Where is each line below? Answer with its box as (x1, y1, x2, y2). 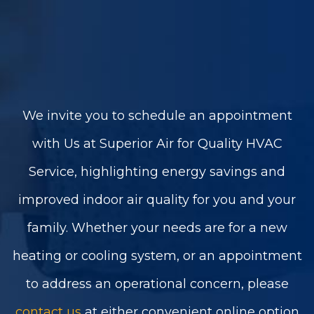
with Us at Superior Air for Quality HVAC (32, 136, 282, 152)
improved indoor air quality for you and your (18, 192, 296, 208)
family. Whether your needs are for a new (27, 220, 287, 236)
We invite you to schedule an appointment (22, 108, 292, 124)
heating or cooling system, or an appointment (12, 248, 302, 264)
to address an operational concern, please (25, 276, 289, 292)
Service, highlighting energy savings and (29, 164, 285, 180)
